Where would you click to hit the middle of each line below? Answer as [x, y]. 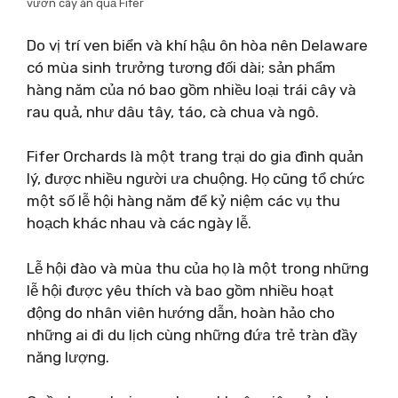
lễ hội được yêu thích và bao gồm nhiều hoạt [180, 290]
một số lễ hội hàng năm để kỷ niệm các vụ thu [183, 201]
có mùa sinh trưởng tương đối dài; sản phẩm [181, 67]
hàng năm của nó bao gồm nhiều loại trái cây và [191, 89]
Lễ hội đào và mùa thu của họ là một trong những [198, 268]
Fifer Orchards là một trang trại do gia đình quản [195, 156]
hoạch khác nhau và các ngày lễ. [139, 223]
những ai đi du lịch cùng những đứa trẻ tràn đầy [192, 334]
